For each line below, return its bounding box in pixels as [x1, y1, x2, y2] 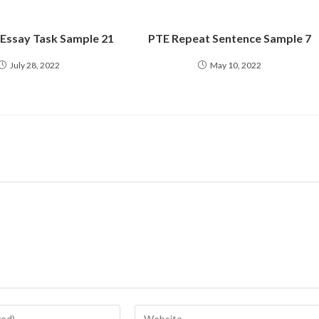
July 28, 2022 [9, 60, 60, 70]
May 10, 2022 [209, 60, 261, 70]
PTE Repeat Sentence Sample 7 [147, 31, 311, 45]
